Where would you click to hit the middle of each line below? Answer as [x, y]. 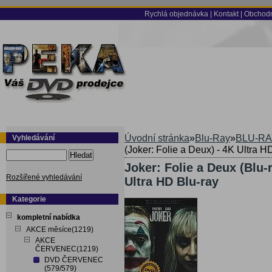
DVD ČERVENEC [74, 260]
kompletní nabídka [49, 217]
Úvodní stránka [157, 138]
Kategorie [29, 199]
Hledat [81, 155]
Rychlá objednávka [176, 14]
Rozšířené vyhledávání [44, 177]
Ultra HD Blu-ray [172, 182]
